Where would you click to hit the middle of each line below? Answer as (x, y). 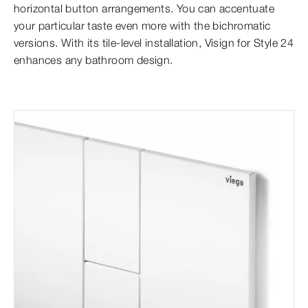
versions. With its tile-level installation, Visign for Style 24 (154, 43)
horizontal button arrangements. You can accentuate (144, 9)
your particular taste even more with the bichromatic (142, 26)
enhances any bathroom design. (93, 60)
